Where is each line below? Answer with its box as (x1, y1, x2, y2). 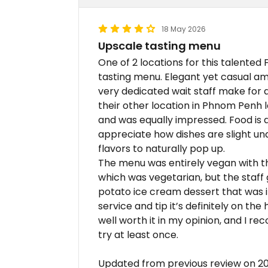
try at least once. (98, 228, 178, 242)
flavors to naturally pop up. (98, 142, 225, 156)
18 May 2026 (162, 24, 206, 34)
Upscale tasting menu (98, 38, 221, 53)
